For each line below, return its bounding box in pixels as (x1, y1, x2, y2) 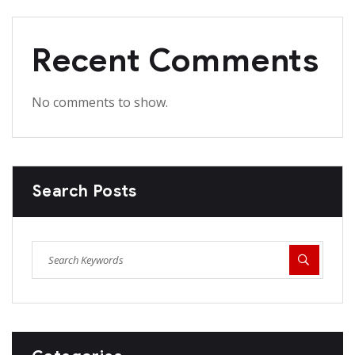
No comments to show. (32, 94, 168, 112)
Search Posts (32, 181, 137, 202)
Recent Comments (32, 40, 319, 81)
